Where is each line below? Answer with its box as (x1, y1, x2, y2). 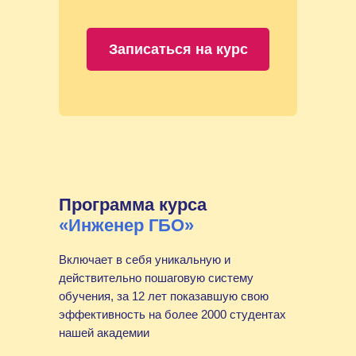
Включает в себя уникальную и (59, 253, 230, 266)
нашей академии (59, 326, 149, 339)
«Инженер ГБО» (59, 215, 194, 235)
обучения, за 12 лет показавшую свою (59, 289, 269, 303)
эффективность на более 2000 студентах (59, 308, 286, 321)
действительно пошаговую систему (59, 271, 253, 284)
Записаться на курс (108, 41, 248, 57)
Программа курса (59, 195, 207, 215)
